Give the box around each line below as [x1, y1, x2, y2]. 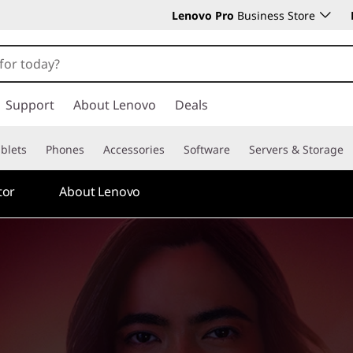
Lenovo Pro [172, 8, 234, 23]
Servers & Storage [249, 142, 344, 157]
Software [184, 142, 230, 157]
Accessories [103, 142, 165, 157]
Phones [46, 142, 84, 157]
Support [6, 96, 54, 113]
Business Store [234, 8, 315, 23]
